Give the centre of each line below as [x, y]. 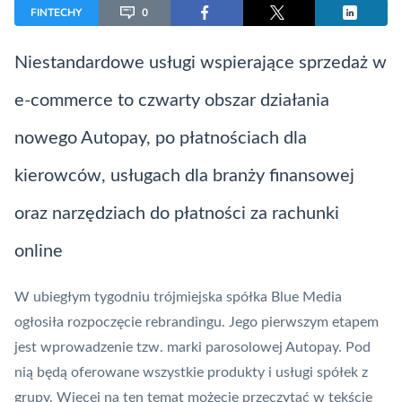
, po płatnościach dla [227, 139]
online [39, 252]
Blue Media [306, 297]
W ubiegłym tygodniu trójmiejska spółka [143, 297]
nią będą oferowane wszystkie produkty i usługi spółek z [191, 373]
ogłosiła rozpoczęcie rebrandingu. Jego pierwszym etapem [197, 323]
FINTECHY [57, 13]
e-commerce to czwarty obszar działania [172, 101]
